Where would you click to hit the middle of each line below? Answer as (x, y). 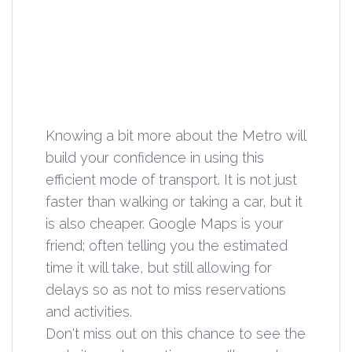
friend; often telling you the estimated (167, 245)
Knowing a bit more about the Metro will (176, 135)
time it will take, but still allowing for (159, 267)
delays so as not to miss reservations (166, 289)
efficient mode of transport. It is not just (171, 179)
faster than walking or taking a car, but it (174, 201)
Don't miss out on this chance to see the (176, 333)
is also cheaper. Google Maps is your (165, 223)
